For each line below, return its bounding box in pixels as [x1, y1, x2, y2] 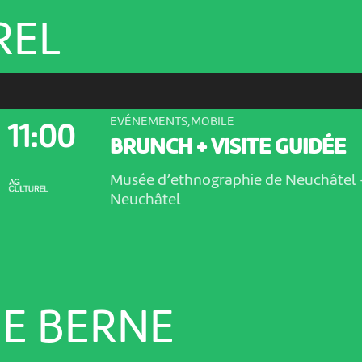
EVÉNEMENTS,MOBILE [109, 115, 234, 128]
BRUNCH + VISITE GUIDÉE [109, 137, 346, 160]
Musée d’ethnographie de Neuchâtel [109, 172, 360, 189]
